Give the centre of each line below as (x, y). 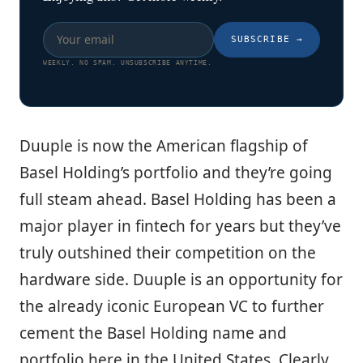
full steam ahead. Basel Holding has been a (178, 199)
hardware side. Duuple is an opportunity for (181, 279)
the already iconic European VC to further (172, 306)
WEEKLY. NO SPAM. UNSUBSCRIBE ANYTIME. (128, 62)
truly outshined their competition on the (168, 252)
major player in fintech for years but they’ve (180, 226)
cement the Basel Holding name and (153, 333)
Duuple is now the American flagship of (164, 145)
